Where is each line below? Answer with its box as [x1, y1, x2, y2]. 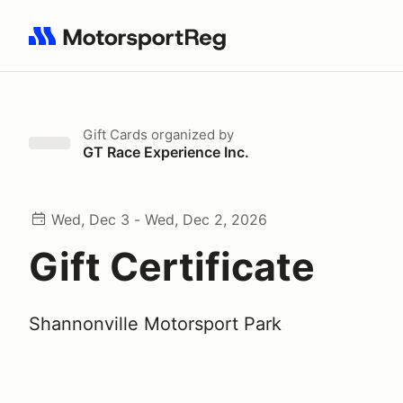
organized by [148, 126, 234, 143]
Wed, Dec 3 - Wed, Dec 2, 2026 [51, 210, 267, 228]
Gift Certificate [29, 243, 315, 290]
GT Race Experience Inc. [83, 143, 249, 161]
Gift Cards [83, 126, 148, 143]
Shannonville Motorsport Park [29, 313, 282, 335]
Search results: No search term [28, 37, 237, 55]
